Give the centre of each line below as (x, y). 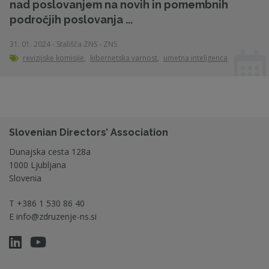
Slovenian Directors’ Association (89, 132)
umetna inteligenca (195, 58)
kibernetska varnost (124, 58)
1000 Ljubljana (38, 165)
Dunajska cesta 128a (50, 152)
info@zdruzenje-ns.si (56, 216)
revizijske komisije (53, 58)
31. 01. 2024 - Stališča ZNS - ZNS (63, 44)
